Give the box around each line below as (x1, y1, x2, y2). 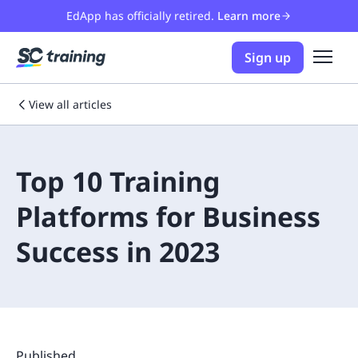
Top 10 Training (16, 163, 221, 200)
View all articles (29, 97, 112, 112)
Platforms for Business (16, 198, 320, 235)
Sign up (245, 49, 291, 66)
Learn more (217, 8, 280, 23)
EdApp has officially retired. (66, 8, 214, 23)
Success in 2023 (16, 233, 220, 270)
